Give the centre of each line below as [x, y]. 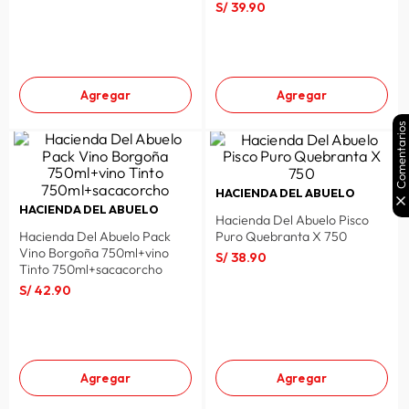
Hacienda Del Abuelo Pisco [292, 220]
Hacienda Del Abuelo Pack [94, 237]
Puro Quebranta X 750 [281, 237]
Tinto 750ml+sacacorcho [90, 270]
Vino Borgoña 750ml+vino [94, 253]
